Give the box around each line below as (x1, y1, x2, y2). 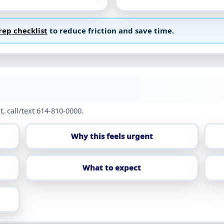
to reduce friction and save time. (47, 25, 174, 36)
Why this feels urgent (70, 131, 153, 141)
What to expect (82, 162, 141, 173)
